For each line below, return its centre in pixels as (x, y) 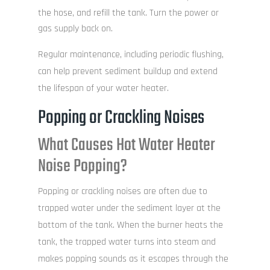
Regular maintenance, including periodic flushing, (130, 55)
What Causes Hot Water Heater (126, 146)
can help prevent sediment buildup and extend (127, 72)
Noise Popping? (82, 167)
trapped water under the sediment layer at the (129, 209)
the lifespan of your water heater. (103, 89)
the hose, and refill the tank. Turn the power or (128, 13)
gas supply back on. (75, 29)
